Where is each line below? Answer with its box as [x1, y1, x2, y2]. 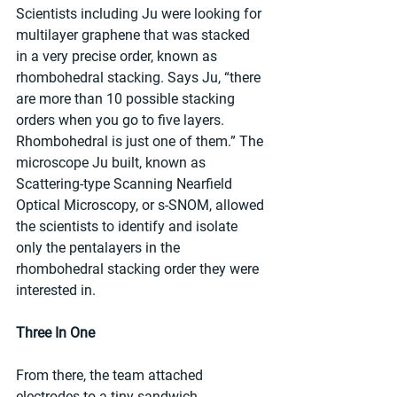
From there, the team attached [16, 367, 206, 385]
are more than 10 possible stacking [16, 90, 238, 108]
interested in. [16, 282, 96, 300]
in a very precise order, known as [16, 48, 221, 66]
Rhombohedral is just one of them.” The [16, 133, 267, 151]
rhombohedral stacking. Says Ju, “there [16, 69, 264, 87]
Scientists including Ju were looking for [16, 5, 265, 23]
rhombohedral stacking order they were [16, 261, 262, 278]
